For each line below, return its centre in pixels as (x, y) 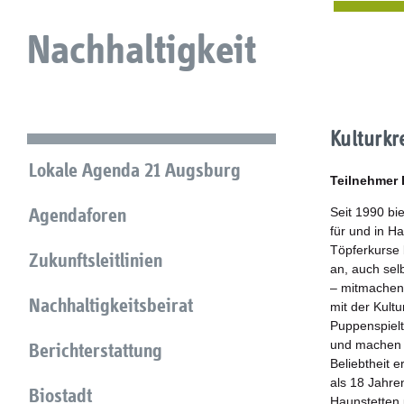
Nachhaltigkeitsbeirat (111, 305)
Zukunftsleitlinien (96, 260)
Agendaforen (78, 215)
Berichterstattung (96, 350)
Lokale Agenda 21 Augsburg (135, 170)
